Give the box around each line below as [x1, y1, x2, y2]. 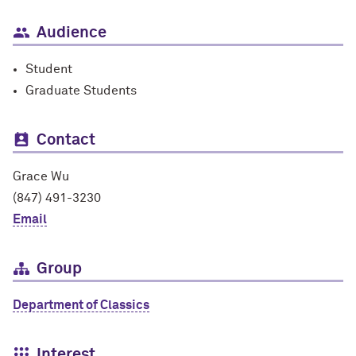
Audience [37, 25, 106, 41]
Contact [37, 132, 95, 148]
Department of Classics [13, 299, 149, 311]
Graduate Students [25, 84, 137, 97]
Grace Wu [13, 170, 69, 183]
